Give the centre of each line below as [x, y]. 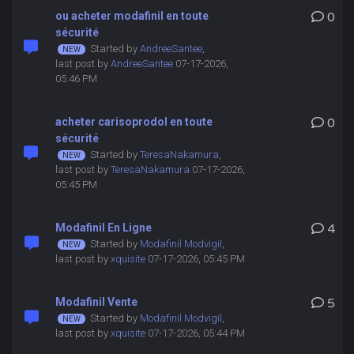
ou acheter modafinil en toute [132, 16]
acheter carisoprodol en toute [134, 122]
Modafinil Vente [96, 302]
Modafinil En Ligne [103, 228]
